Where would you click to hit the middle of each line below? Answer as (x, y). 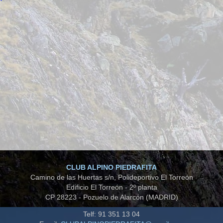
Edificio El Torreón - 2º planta (111, 187)
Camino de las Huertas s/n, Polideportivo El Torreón (111, 177)
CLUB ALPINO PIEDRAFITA (111, 167)
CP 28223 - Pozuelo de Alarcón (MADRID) (111, 197)
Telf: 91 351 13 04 (111, 214)
